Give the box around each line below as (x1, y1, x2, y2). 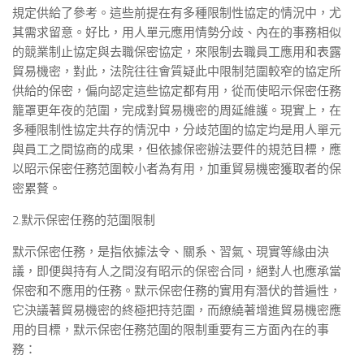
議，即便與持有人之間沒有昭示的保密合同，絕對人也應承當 (12, 264, 341, 279)
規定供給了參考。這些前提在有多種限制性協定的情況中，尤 (12, 6, 341, 20)
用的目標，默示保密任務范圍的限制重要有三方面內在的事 (12, 323, 329, 337)
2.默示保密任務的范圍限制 (12, 213, 155, 227)
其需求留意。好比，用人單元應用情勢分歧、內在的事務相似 (12, 25, 341, 40)
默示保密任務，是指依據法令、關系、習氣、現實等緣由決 (12, 245, 329, 259)
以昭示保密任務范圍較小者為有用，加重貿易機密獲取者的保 (12, 162, 341, 176)
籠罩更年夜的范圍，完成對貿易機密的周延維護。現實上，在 (12, 103, 341, 118)
